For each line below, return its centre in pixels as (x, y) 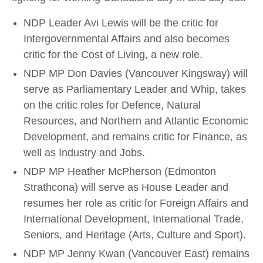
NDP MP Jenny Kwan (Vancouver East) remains (136, 254)
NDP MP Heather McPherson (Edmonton (120, 171)
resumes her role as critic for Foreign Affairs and (136, 203)
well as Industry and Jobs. (84, 153)
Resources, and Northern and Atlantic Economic (136, 121)
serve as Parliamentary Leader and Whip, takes (135, 89)
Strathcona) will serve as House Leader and (126, 187)
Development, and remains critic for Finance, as (135, 137)
